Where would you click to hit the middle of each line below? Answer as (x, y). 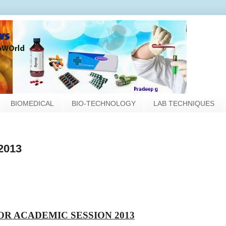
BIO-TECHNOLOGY (104, 103)
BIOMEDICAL (32, 103)
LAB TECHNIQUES (184, 103)
